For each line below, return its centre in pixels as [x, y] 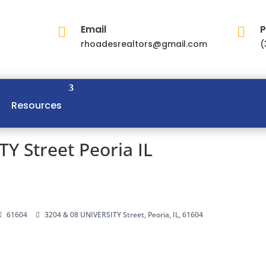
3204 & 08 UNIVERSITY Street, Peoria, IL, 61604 [124, 215]
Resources [37, 105]
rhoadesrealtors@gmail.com [144, 44]
